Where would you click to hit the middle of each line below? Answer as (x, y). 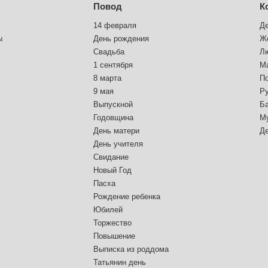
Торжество (112, 223)
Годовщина (113, 118)
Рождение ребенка (127, 197)
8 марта (107, 78)
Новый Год (112, 170)
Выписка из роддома (131, 249)
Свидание (111, 157)
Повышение (114, 236)
